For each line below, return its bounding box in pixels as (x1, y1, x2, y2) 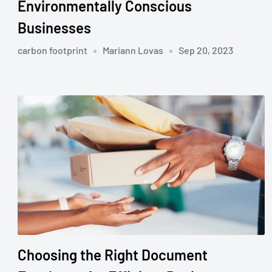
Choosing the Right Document (18, 245, 208, 263)
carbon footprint (18, 44, 87, 56)
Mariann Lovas (103, 44, 163, 56)
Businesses (18, 19, 91, 37)
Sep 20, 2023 (178, 44, 233, 56)
